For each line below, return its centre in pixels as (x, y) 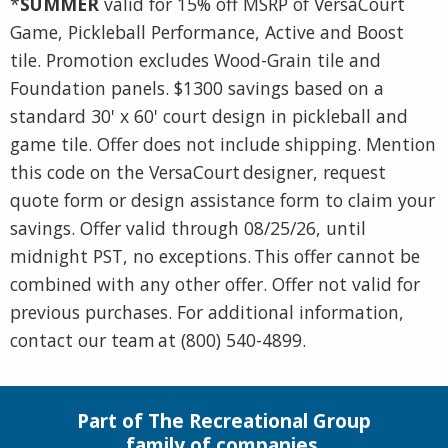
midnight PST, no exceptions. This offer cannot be (215, 256)
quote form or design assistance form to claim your (222, 200)
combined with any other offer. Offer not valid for (215, 284)
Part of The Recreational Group (224, 421)
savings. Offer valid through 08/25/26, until (188, 228)
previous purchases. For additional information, (207, 312)
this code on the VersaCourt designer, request (198, 172)
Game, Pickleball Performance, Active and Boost (207, 32)
